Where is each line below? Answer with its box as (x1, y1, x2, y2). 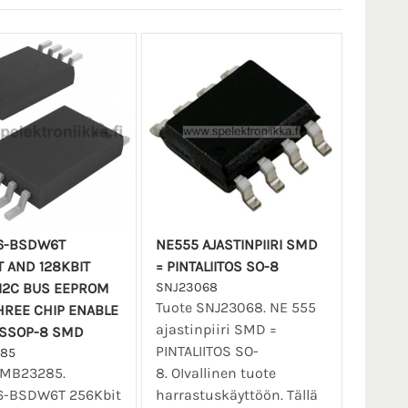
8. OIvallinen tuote (155, 363, 276, 382)
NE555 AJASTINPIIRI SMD (155, 235, 318, 253)
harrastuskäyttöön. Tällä (155, 385, 318, 403)
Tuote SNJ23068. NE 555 (155, 298, 316, 316)
